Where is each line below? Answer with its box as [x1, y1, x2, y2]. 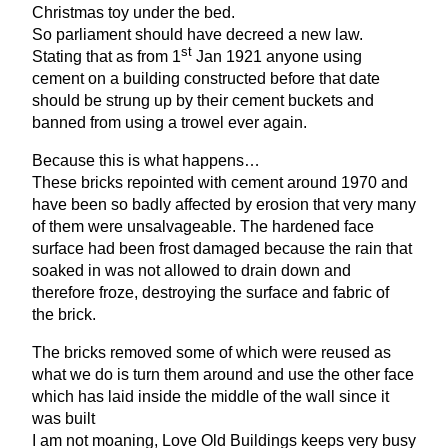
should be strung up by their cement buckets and [32, 92, 374, 110]
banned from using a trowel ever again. [32, 114, 307, 132]
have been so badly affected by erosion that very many [32, 196, 416, 214]
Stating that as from [32, 48, 172, 66]
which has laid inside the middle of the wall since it [32, 388, 389, 406]
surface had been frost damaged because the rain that [32, 240, 412, 258]
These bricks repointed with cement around [32, 174, 341, 192]
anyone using [262, 48, 362, 66]
